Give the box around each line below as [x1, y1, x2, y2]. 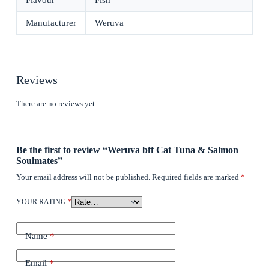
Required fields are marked [151, 172, 241, 181]
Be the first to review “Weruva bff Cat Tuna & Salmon [16, 144, 238, 155]
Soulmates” [16, 155, 62, 166]
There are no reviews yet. [16, 99, 97, 109]
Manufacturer [26, 18, 76, 28]
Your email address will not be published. [16, 172, 150, 181]
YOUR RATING [16, 197, 68, 206]
